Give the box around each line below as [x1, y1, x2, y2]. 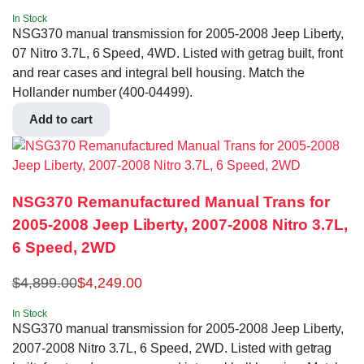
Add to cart [29, 112, 93, 127]
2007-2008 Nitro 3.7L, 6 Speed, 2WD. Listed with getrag [12, 340, 332, 355]
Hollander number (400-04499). [12, 85, 193, 100]
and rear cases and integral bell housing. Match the [12, 66, 305, 80]
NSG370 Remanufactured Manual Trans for [12, 193, 330, 210]
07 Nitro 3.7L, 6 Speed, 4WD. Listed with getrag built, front [12, 46, 344, 61]
